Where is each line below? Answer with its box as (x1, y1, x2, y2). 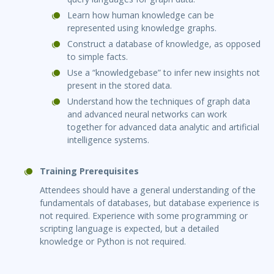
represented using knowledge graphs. (67, 22, 217, 34)
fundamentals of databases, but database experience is (40, 197, 259, 209)
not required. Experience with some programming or (40, 210, 248, 222)
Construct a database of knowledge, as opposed (67, 38, 261, 50)
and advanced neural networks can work (67, 108, 227, 120)
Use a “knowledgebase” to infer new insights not (67, 67, 260, 79)
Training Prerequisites (40, 165, 139, 177)
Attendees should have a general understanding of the (40, 184, 256, 196)
